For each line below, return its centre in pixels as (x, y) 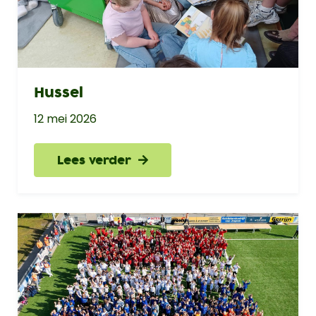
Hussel (58, 92)
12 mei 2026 (65, 119)
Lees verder (97, 160)
